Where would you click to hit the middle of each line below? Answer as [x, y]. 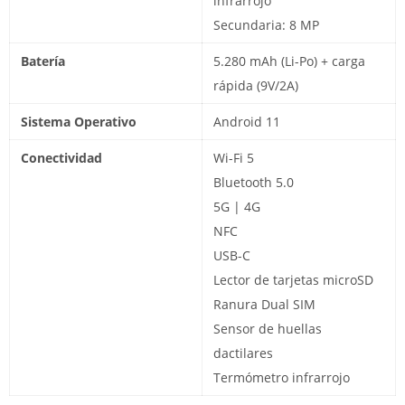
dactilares [243, 353]
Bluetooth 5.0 [254, 182]
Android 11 [247, 121]
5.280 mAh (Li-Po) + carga [289, 61]
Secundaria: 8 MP [266, 24]
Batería [43, 61]
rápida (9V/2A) [256, 85]
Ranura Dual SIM [264, 304]
